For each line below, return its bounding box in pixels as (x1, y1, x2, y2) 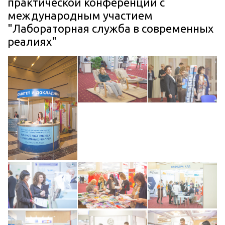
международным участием (8, 9, 153, 22)
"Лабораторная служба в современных (8, 22, 213, 35)
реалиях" (8, 35, 57, 48)
